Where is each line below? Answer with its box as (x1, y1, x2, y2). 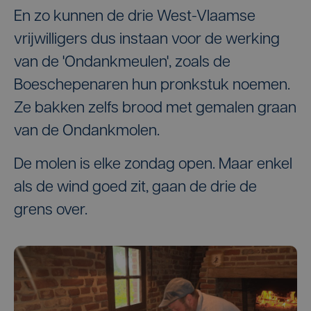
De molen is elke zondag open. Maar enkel (14, 156, 292, 173)
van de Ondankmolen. (14, 123, 163, 140)
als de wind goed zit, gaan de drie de (14, 179, 257, 196)
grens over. (14, 202, 87, 219)
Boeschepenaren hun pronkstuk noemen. (14, 77, 290, 94)
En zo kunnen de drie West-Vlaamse (14, 8, 255, 25)
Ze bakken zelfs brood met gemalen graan (14, 100, 296, 117)
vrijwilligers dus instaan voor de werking (14, 31, 280, 48)
